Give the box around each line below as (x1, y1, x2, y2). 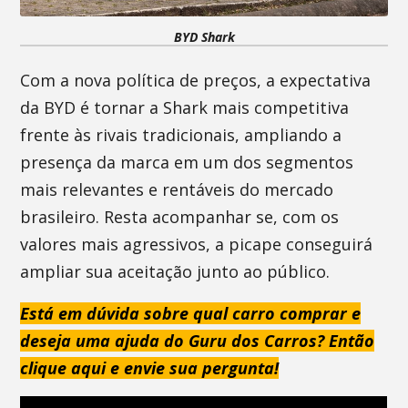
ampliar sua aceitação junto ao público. (20, 260, 331, 282)
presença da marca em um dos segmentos (20, 151, 354, 173)
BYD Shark (173, 28, 235, 46)
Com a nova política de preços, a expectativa (20, 69, 372, 91)
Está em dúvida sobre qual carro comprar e (20, 302, 362, 324)
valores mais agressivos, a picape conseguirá (20, 233, 373, 255)
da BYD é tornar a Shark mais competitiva (20, 97, 350, 118)
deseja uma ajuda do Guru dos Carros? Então (20, 330, 375, 352)
